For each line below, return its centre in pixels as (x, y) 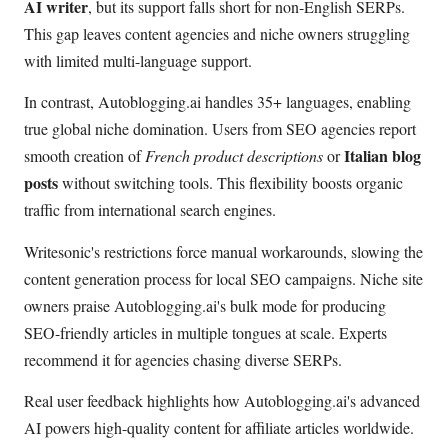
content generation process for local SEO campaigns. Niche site (223, 278)
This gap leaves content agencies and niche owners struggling (217, 33)
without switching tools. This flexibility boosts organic (230, 183)
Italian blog (382, 156)
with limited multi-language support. (138, 60)
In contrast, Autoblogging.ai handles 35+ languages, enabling (217, 102)
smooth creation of (84, 156)
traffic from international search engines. (150, 210)
